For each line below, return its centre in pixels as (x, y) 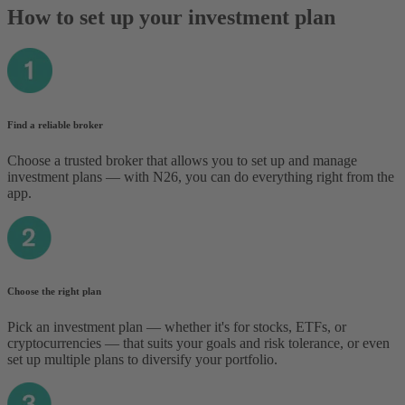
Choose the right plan (54, 291)
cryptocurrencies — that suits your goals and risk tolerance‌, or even (198, 343)
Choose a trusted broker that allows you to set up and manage (182, 160)
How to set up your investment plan (171, 17)
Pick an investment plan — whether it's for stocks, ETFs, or (177, 326)
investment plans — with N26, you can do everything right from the (201, 176)
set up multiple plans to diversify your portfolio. (142, 359)
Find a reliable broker (55, 124)
